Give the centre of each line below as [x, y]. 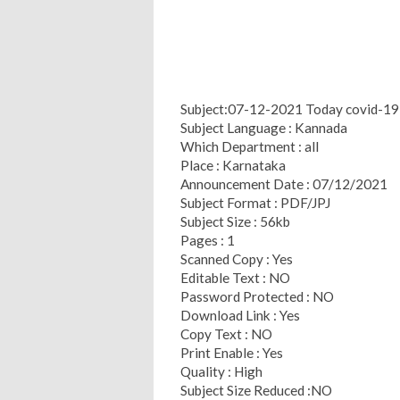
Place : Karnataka [233, 165]
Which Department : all [250, 146]
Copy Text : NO [226, 333]
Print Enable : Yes [232, 352]
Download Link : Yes [240, 315]
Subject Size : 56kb [235, 221]
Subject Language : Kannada [264, 127]
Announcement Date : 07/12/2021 [284, 183]
